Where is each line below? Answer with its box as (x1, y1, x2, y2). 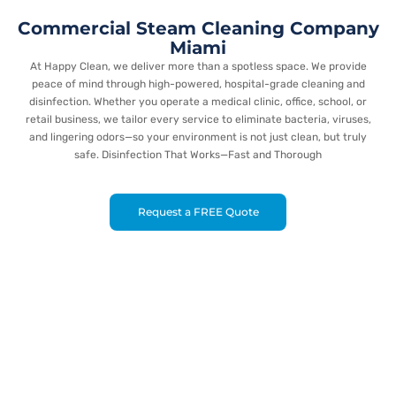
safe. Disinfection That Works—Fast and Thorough (74, 148, 322, 161)
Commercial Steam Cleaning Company (17, 18, 379, 39)
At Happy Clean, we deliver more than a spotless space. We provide (29, 60, 367, 72)
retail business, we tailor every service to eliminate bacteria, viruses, (25, 113, 371, 126)
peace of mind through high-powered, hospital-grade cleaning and (31, 78, 365, 90)
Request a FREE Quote (138, 205, 259, 219)
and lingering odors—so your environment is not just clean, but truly (29, 131, 367, 143)
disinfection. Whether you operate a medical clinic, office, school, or (29, 95, 367, 108)
